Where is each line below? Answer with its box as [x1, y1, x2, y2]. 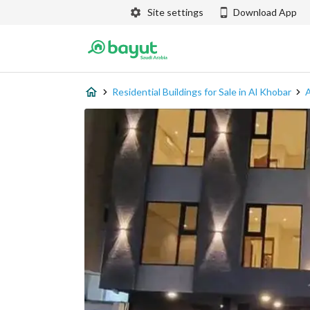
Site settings [147, 6, 203, 18]
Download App [233, 6, 297, 18]
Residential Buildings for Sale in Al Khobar [112, 86, 291, 98]
